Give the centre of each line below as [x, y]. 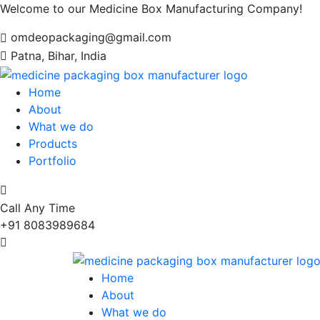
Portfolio [52, 160]
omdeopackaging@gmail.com [91, 37]
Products [53, 143]
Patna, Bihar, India [59, 55]
